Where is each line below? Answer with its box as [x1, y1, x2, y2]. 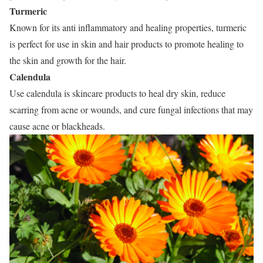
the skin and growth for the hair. [9, 53, 126, 66]
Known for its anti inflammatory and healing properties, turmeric [9, 21, 247, 33]
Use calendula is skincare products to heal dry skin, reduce [9, 86, 225, 99]
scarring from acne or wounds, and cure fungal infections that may [9, 103, 253, 116]
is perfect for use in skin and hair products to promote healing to [9, 37, 244, 50]
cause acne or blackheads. [9, 119, 105, 132]
